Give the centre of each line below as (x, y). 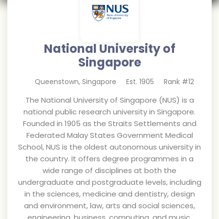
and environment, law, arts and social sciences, (109, 206)
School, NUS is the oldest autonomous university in (109, 147)
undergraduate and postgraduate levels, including (109, 182)
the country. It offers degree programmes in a (109, 159)
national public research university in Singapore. (109, 112)
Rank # (176, 82)
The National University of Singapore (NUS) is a (109, 100)
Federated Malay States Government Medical (109, 135)
